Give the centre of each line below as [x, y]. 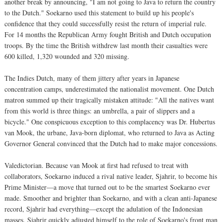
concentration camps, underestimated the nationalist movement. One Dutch [109, 89]
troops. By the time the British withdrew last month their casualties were [106, 45]
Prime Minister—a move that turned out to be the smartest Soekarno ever [107, 187]
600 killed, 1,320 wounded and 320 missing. [67, 56]
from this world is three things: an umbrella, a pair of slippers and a [100, 111]
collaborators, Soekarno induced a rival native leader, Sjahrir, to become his [111, 176]
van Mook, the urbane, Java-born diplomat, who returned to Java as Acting [110, 132]
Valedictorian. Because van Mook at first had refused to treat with [96, 165]
